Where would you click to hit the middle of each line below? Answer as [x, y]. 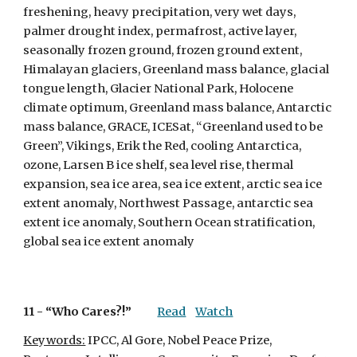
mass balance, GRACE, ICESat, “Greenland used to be [173, 127]
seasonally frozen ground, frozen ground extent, [163, 50]
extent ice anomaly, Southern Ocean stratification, [169, 222]
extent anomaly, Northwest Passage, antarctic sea [169, 203]
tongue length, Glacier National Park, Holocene [159, 88]
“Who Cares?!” [89, 312]
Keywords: [55, 340]
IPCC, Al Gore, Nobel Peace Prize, [179, 340]
